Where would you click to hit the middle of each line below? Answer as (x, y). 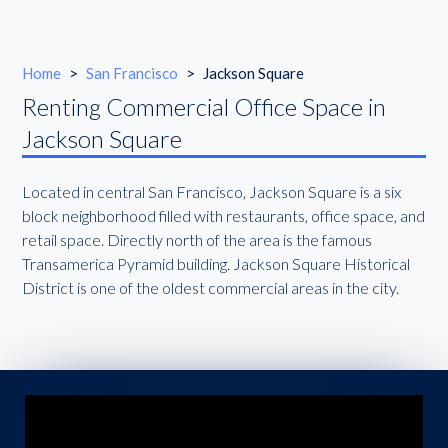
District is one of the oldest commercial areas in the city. (211, 287)
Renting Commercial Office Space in (204, 106)
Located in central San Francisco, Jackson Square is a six (212, 191)
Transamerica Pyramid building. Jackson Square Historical (216, 263)
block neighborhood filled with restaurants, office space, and (224, 215)
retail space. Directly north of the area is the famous (197, 239)
